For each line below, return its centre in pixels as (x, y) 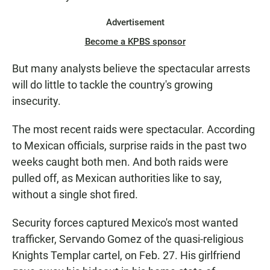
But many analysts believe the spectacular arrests (131, 68)
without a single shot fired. (75, 194)
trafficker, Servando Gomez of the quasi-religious (128, 239)
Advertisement (135, 22)
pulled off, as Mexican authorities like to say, (117, 178)
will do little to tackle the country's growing (112, 84)
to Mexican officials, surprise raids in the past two (129, 145)
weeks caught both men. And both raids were (120, 162)
